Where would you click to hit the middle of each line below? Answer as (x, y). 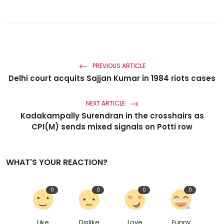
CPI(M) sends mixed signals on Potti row (112, 127)
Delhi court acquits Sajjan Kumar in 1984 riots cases (112, 78)
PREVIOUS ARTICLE (118, 66)
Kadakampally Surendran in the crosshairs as (112, 116)
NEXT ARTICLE (106, 103)
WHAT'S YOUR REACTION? (57, 162)
